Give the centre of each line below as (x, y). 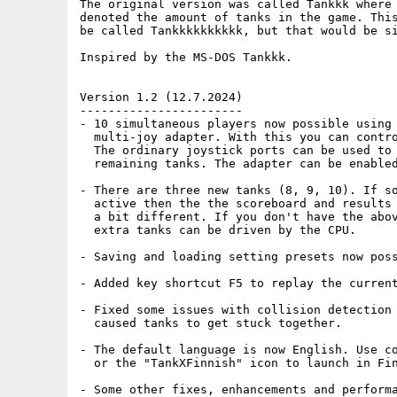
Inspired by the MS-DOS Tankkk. (186, 57)
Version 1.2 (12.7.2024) (161, 97)
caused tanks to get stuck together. (214, 323)
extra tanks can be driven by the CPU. (218, 230)
